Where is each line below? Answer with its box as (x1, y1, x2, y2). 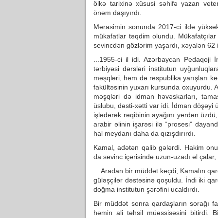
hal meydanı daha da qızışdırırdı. (93, 129, 196, 137)
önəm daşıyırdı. (93, 9, 142, 17)
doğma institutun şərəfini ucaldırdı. (93, 185, 200, 193)
